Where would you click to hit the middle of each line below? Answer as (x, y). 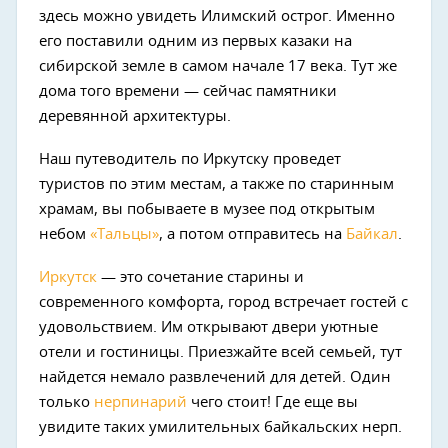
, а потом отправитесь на (252, 234)
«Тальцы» (122, 234)
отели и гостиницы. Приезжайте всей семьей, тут (220, 352)
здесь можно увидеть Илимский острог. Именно (217, 16)
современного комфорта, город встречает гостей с (223, 302)
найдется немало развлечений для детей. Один (215, 377)
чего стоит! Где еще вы (274, 402)
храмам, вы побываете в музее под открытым (207, 209)
